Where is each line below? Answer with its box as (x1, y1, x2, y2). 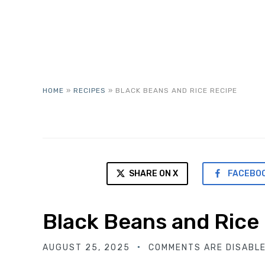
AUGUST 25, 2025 (43, 243, 130, 253)
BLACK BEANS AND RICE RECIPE (115, 86, 237, 95)
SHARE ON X (127, 169, 178, 179)
